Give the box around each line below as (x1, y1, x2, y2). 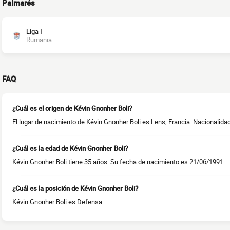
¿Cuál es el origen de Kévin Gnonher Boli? (12, 104, 132, 113)
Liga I (26, 27, 42, 36)
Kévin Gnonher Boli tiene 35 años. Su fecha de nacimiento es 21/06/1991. (12, 157, 225, 167)
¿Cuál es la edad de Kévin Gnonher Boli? (12, 144, 128, 154)
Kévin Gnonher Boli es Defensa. (12, 197, 104, 207)
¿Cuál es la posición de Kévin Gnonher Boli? (12, 184, 138, 194)
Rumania (26, 35, 52, 45)
